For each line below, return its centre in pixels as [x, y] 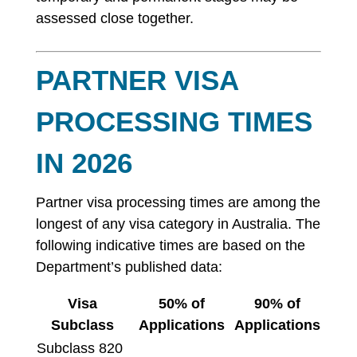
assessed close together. [114, 18]
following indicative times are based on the [170, 245]
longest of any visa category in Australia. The [178, 224]
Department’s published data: [129, 267]
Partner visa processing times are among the [178, 202]
